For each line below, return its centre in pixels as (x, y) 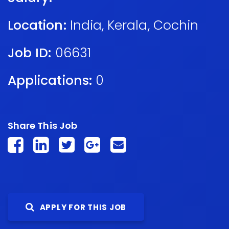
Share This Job (42, 125)
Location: (37, 25)
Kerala (128, 25)
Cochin (176, 25)
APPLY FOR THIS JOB (82, 207)
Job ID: (30, 53)
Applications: (50, 81)
